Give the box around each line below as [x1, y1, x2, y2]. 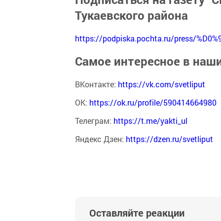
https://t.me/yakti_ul [113, 115, 189, 126]
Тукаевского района [75, 7, 188, 23]
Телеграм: [75, 115, 113, 126]
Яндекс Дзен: [75, 133, 126, 144]
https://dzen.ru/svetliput [126, 133, 213, 144]
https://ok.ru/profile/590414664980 [89, 97, 217, 108]
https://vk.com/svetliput [118, 78, 205, 89]
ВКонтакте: [75, 78, 118, 89]
